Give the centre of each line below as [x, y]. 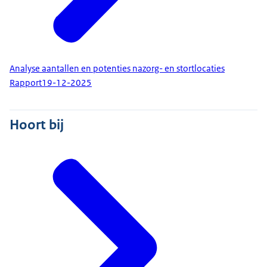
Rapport [26, 83]
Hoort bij [37, 124]
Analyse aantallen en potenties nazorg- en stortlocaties [117, 68]
